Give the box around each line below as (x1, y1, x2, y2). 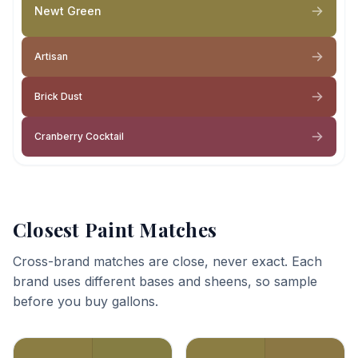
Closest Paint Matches (13, 217, 217, 242)
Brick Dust (34, 90, 82, 102)
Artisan (34, 50, 68, 62)
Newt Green (34, 3, 101, 18)
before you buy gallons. (13, 293, 158, 309)
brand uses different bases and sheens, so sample (13, 273, 317, 289)
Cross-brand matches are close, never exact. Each (13, 253, 322, 269)
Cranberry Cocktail (34, 130, 124, 142)
